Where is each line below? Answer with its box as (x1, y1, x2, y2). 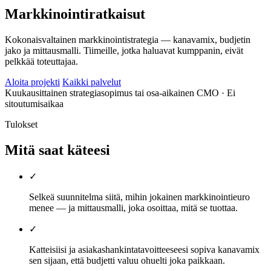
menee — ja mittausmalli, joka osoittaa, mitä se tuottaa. (29, 202, 238, 213)
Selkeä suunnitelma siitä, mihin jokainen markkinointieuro (29, 191, 250, 202)
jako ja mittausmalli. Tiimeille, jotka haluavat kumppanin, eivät (5, 45, 243, 56)
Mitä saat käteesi (5, 142, 110, 158)
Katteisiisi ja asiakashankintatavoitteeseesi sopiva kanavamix (29, 244, 260, 255)
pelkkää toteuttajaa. (5, 56, 78, 67)
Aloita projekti (5, 76, 60, 87)
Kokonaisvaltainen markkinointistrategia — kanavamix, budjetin (5, 34, 250, 45)
